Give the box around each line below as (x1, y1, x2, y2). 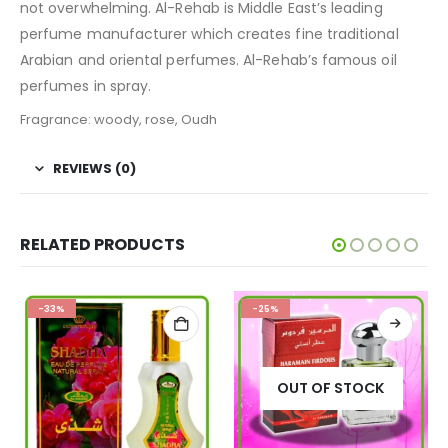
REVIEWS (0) (53, 159, 136, 179)
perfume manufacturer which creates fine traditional (20, 24, 399, 45)
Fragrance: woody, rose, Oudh (20, 110, 217, 130)
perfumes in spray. (20, 76, 152, 97)
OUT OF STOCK (277, 377, 385, 398)
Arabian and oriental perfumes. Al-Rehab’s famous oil (20, 50, 397, 71)
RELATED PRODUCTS (20, 233, 185, 257)
